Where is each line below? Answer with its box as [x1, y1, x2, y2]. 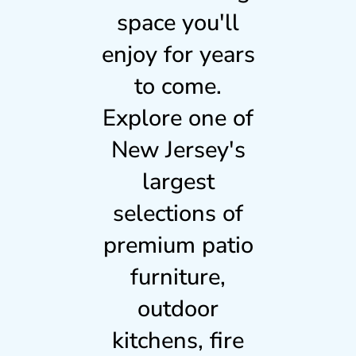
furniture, [130, 261, 226, 292]
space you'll [117, 6, 239, 38]
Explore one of [103, 102, 253, 133]
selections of [113, 197, 243, 229]
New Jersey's [110, 133, 246, 165]
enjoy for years [101, 38, 255, 70]
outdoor [137, 292, 219, 324]
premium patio [103, 229, 253, 261]
